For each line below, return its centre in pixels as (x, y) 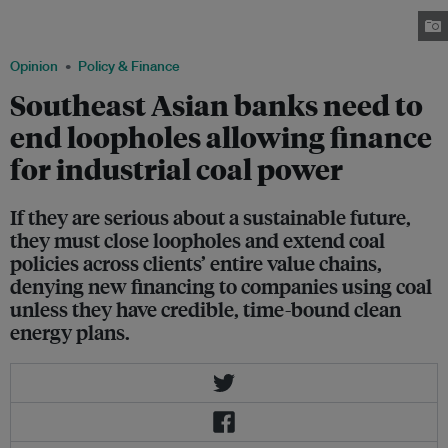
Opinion (34, 66)
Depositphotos (49, 26)
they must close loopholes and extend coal (197, 240)
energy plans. (70, 332)
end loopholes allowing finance (221, 137)
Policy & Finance (129, 66)
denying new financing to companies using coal (221, 286)
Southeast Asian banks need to (216, 105)
